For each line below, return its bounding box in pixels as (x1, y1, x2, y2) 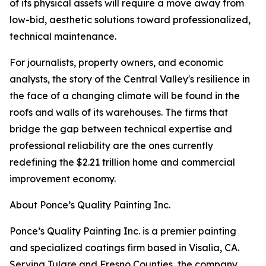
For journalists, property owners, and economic (9, 56, 223, 69)
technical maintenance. (9, 30, 116, 43)
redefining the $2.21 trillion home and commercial (9, 156, 235, 169)
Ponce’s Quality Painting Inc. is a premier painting (9, 225, 236, 237)
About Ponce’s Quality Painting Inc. (9, 199, 170, 211)
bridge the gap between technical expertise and (9, 123, 232, 135)
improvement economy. (9, 173, 116, 185)
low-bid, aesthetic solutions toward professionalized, (9, 14, 251, 26)
